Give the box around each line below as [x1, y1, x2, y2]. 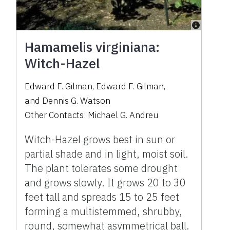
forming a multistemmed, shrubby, [25, 204, 183, 218]
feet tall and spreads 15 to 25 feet [25, 189, 180, 204]
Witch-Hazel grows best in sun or [25, 132, 176, 146]
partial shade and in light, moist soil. [25, 146, 189, 161]
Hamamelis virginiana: [25, 37, 160, 55]
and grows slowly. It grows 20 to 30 [25, 175, 186, 189]
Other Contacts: [25, 109, 88, 121]
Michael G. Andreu [88, 109, 159, 121]
